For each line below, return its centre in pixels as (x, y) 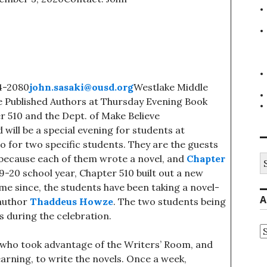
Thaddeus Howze (72, 201)
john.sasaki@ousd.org (81, 87)
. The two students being (170, 201)
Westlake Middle (171, 87)
